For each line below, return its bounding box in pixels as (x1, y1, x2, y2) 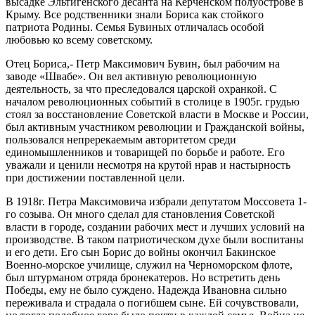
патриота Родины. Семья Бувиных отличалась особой (6, 20, 264, 33)
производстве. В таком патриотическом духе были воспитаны (6, 233, 304, 245)
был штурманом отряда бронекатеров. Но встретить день (6, 271, 280, 283)
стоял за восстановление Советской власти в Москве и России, (6, 108, 309, 120)
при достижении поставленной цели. (6, 171, 185, 184)
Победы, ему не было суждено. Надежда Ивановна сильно (6, 283, 287, 296)
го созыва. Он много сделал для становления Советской (6, 207, 275, 220)
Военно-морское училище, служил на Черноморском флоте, (6, 258, 292, 271)
